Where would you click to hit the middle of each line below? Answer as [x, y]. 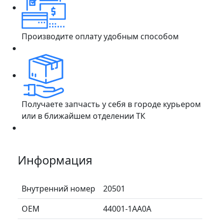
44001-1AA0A [127, 208]
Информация [55, 160]
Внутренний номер [58, 188]
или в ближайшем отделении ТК [83, 116]
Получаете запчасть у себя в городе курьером [111, 104]
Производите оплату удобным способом [100, 36]
